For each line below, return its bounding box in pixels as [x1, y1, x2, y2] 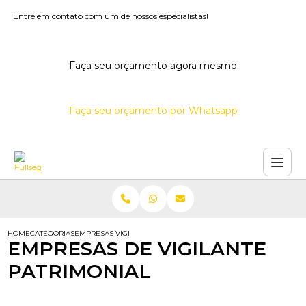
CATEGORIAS [30, 229, 75, 238]
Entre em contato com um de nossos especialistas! [13, 11, 209, 21]
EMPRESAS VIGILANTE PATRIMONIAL [74, 229, 204, 238]
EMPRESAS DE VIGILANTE [8, 237, 267, 260]
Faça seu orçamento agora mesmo [69, 59, 237, 72]
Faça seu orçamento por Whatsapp [68, 105, 238, 117]
